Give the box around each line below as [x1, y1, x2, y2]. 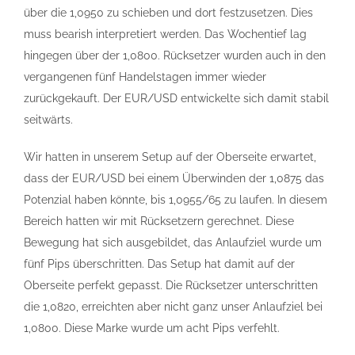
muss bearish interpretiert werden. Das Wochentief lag [24, 28, 307, 40]
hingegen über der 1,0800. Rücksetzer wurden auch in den [24, 49, 326, 62]
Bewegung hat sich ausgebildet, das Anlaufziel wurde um [24, 236, 322, 249]
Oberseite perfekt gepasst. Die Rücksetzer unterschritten [24, 279, 318, 292]
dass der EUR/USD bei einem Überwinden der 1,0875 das [24, 172, 324, 185]
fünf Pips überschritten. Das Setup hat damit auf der [24, 258, 295, 270]
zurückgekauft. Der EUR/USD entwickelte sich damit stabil [24, 92, 329, 105]
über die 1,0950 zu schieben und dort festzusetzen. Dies [24, 6, 313, 19]
